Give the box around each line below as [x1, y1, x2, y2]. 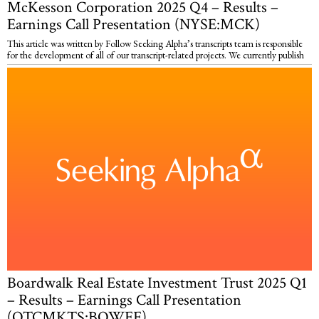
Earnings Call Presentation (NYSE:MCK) [7, 14, 260, 35]
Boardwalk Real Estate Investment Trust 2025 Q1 [7, 273, 307, 294]
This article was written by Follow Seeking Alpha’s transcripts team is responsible [7, 36, 303, 50]
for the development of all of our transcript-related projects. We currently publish [7, 48, 304, 61]
